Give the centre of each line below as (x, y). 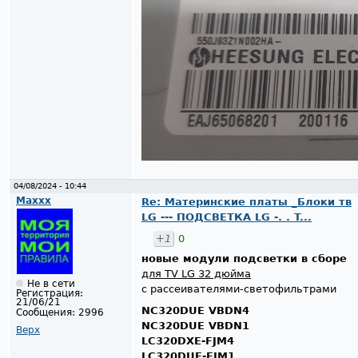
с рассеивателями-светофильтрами (239, 289)
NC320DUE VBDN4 (195, 310)
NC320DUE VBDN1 (195, 325)
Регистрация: (50, 293)
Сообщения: (46, 312)
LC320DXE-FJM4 (188, 340)
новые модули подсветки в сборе (244, 259)
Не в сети (51, 283)
